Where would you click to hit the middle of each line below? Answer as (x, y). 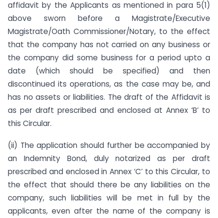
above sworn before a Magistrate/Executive (109, 18)
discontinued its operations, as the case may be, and (109, 84)
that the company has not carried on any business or (109, 45)
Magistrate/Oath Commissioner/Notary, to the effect (109, 32)
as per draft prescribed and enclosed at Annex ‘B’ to (109, 110)
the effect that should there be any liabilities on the (109, 185)
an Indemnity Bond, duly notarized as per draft (109, 159)
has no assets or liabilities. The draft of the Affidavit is (109, 97)
